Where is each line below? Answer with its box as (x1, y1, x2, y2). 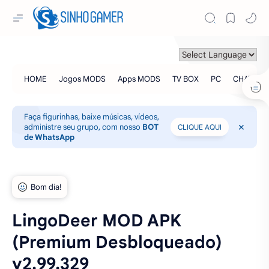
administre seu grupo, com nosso (24, 122, 142, 132)
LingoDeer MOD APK (12, 210, 181, 231)
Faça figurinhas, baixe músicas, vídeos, (24, 112, 159, 122)
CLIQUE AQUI (178, 122, 222, 131)
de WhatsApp (24, 132, 74, 142)
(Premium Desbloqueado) (12, 232, 222, 253)
